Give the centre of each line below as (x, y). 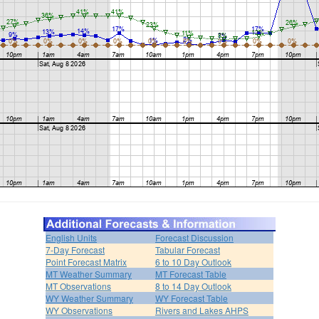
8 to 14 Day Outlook (193, 286)
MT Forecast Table (191, 273)
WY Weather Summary (89, 298)
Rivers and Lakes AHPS (202, 310)
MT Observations (78, 286)
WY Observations (79, 310)
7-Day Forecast (75, 249)
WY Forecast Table (192, 298)
